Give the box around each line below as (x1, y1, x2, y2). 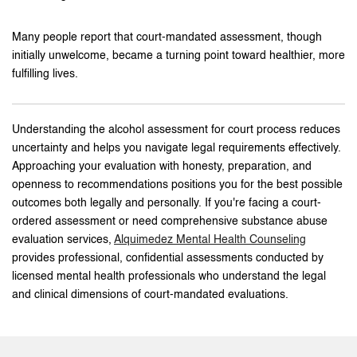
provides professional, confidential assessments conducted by (12, 252, 324, 264)
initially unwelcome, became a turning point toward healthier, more (12, 49, 345, 61)
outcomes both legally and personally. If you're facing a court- (12, 197, 321, 209)
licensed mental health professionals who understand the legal (12, 270, 326, 282)
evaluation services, (12, 233, 114, 245)
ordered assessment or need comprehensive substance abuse (12, 215, 328, 227)
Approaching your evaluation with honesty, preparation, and (12, 160, 312, 172)
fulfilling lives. (12, 68, 78, 80)
